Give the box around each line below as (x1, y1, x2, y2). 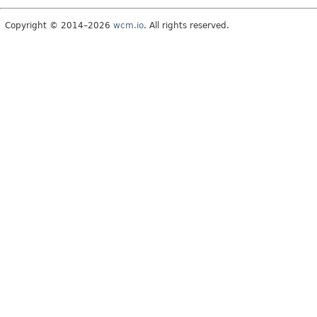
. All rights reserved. (144, 20, 229, 30)
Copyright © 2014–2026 (5, 20, 113, 30)
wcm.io (113, 20, 144, 30)
